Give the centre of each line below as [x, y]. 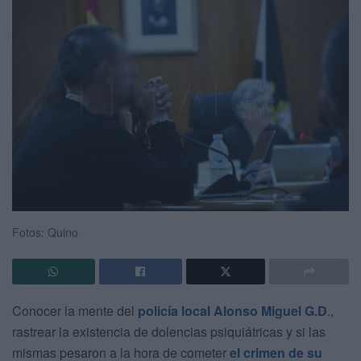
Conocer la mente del [75, 311]
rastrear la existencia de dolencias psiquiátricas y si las [169, 332]
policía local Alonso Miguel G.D [232, 311]
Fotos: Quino [45, 232]
